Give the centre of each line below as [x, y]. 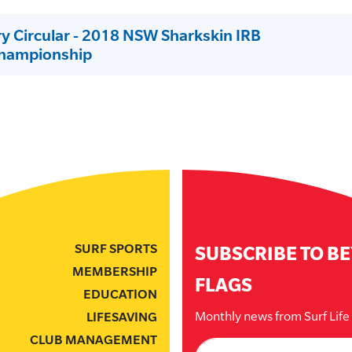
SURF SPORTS [116, 249]
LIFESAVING [122, 317]
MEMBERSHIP [115, 271]
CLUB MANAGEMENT [93, 340]
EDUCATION [120, 294]
